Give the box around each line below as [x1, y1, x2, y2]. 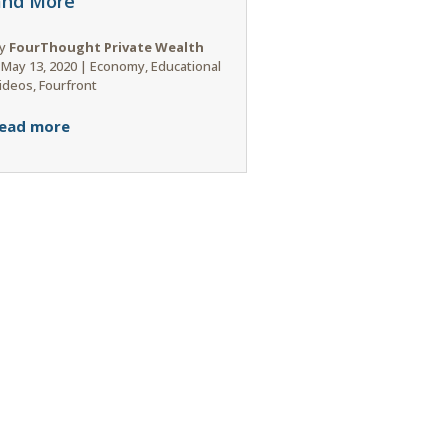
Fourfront [38, 75, 97, 94]
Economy [89, 56, 145, 75]
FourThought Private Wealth [8, 37, 204, 56]
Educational [150, 56, 221, 75]
